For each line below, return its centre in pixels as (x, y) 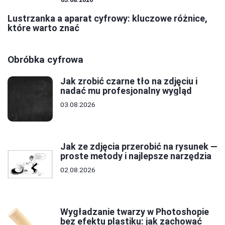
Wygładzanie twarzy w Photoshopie (135, 212)
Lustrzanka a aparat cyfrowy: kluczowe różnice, (107, 19)
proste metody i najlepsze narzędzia (136, 156)
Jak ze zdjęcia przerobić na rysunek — (139, 147)
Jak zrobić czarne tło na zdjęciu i (129, 81)
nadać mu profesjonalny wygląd (126, 91)
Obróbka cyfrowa (45, 60)
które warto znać (43, 28)
